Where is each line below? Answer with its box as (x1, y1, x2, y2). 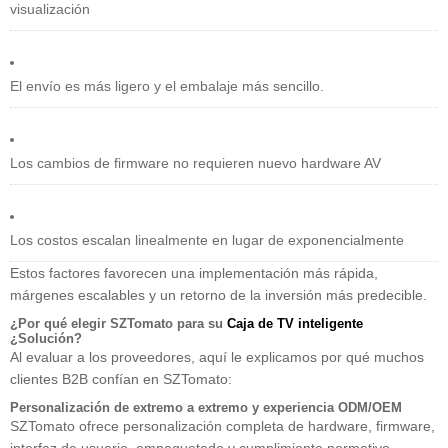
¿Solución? (10, 331, 82, 347)
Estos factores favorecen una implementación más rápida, (10, 265, 378, 282)
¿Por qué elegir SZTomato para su (10, 316, 227, 332)
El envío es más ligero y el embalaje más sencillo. (10, 78, 324, 95)
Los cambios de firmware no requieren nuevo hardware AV (10, 155, 381, 172)
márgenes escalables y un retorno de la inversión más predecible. (10, 287, 427, 304)
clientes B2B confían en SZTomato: (10, 371, 232, 388)
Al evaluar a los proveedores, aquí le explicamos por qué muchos (10, 349, 424, 366)
